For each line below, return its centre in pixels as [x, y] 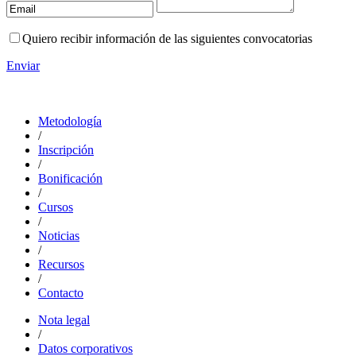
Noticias [59, 236]
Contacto [61, 293]
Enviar [23, 66]
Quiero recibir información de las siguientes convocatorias [167, 39]
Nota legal [64, 320]
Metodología [70, 122]
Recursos [61, 265]
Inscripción [66, 150]
